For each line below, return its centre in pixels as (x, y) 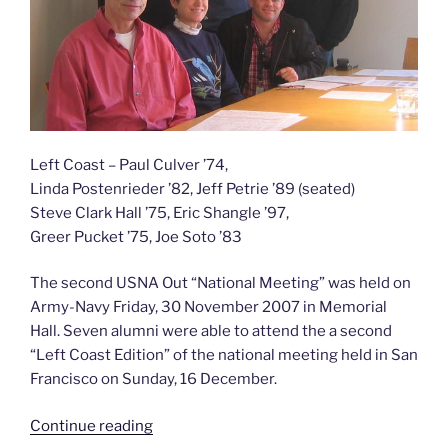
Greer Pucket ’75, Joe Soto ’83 (136, 236)
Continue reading (91, 425)
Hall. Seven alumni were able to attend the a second (211, 331)
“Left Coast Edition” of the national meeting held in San (224, 355)
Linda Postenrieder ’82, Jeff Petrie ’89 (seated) (192, 188)
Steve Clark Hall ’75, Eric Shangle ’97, (159, 212)
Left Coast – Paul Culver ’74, (129, 164)
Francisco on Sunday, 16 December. (153, 379)
